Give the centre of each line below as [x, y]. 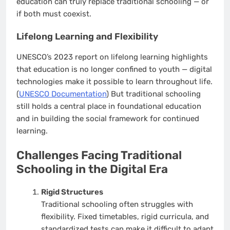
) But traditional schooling [154, 94]
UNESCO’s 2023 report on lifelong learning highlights [112, 57]
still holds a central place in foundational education [109, 106]
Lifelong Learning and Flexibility [87, 37]
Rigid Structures [72, 192]
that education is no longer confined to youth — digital [114, 69]
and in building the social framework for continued [108, 118]
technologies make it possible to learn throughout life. [114, 81]
